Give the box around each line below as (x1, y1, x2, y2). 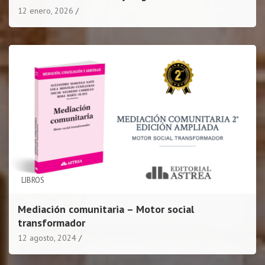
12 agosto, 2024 (18, 232, 76, 244)
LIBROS (21, 175, 44, 186)
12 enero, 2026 (18, 5, 73, 17)
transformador (18, 216, 85, 230)
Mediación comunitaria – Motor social (18, 202, 194, 216)
